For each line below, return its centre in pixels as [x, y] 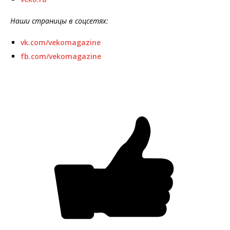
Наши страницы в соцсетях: [59, 21]
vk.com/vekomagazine [61, 43]
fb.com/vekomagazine [61, 56]
